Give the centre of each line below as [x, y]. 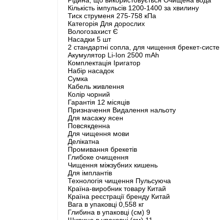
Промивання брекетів [102, 149]
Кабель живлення [96, 86]
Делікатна [83, 141]
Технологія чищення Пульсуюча [119, 180]
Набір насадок [91, 70]
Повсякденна [89, 125]
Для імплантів [90, 173]
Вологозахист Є [93, 31]
